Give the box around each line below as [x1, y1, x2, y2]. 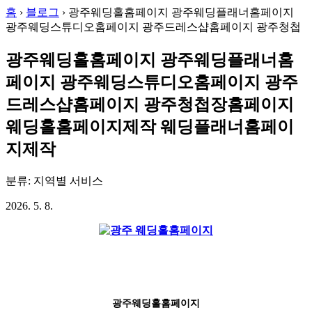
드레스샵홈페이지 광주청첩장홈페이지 [6, 95, 294, 114]
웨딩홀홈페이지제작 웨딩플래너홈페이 [6, 117, 294, 136]
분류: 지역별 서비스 [6, 174, 103, 187]
